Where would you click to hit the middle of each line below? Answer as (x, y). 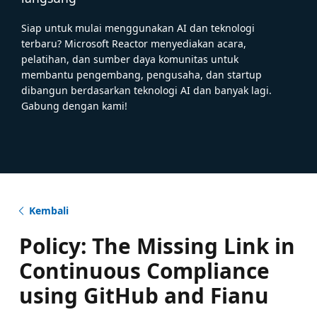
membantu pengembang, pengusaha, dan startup (142, 74)
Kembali (48, 210)
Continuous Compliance (144, 270)
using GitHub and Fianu (144, 295)
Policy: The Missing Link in (157, 246)
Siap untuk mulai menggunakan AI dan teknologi (138, 28)
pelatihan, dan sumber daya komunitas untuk (130, 59)
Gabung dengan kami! (74, 105)
